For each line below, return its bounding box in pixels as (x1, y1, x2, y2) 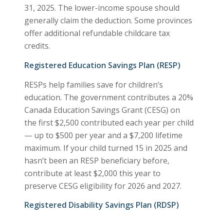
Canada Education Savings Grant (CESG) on (24, 104, 180, 115)
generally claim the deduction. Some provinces (24, 15, 192, 26)
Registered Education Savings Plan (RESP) (24, 59, 181, 71)
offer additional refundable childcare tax (24, 28, 170, 39)
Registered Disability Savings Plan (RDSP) (24, 200, 179, 211)
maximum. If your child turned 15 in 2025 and (24, 142, 187, 153)
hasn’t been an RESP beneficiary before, (24, 155, 169, 166)
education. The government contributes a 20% (24, 91, 193, 103)
